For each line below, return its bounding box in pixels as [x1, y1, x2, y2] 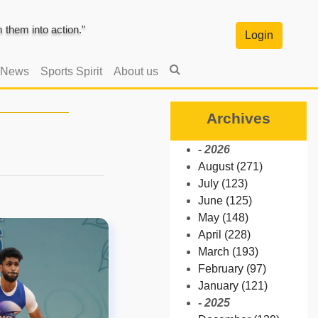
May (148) [198, 211, 248, 224]
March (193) [198, 245, 258, 258]
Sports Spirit [40, 65, 102, 77]
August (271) [198, 160, 263, 172]
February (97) [198, 262, 266, 275]
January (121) [198, 279, 268, 292]
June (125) [198, 194, 252, 207]
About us [113, 65, 158, 77]
